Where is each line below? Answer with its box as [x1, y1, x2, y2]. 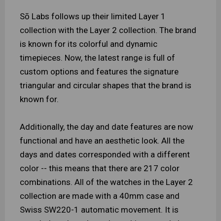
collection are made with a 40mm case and [20, 191, 180, 201]
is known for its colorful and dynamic [20, 39, 157, 49]
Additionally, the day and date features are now [20, 122, 193, 132]
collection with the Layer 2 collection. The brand [20, 25, 196, 35]
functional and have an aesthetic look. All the [20, 136, 184, 146]
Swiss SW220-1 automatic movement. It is [20, 205, 179, 215]
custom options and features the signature [20, 67, 179, 76]
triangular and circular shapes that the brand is [20, 80, 191, 90]
